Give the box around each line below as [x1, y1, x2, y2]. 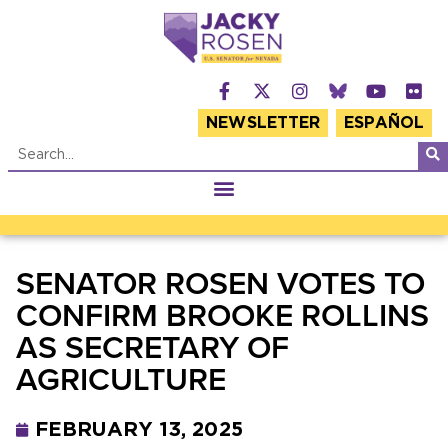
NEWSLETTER [206, 114, 321, 131]
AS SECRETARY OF [16, 322, 289, 371]
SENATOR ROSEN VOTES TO [16, 258, 425, 307]
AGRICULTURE [16, 354, 226, 403]
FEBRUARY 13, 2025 [35, 419, 243, 440]
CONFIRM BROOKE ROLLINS [16, 290, 429, 339]
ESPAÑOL [344, 114, 424, 131]
